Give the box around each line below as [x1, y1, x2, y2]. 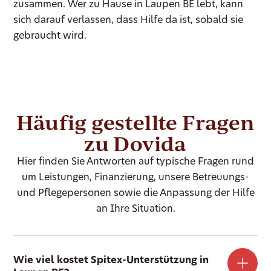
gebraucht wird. [13, 31, 87, 41]
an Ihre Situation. [96, 204, 175, 214]
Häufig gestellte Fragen [16, 108, 255, 135]
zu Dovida [84, 129, 187, 157]
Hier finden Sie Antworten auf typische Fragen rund [17, 157, 254, 167]
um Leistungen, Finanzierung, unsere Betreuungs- [22, 172, 249, 183]
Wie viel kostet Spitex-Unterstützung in [13, 255, 209, 266]
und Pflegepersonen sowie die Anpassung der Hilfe [16, 188, 255, 198]
